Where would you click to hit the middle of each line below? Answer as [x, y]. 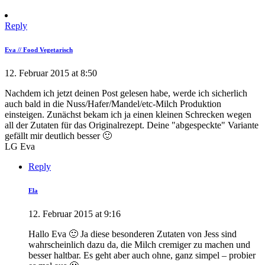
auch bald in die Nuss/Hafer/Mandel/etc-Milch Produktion [113, 104]
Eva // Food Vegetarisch [39, 50]
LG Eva [20, 147]
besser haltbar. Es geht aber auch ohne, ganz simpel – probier [142, 256]
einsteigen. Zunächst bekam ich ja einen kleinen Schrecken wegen [128, 115]
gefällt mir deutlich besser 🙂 [58, 136]
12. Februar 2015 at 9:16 [75, 214]
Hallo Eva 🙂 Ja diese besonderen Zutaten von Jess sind [132, 234]
